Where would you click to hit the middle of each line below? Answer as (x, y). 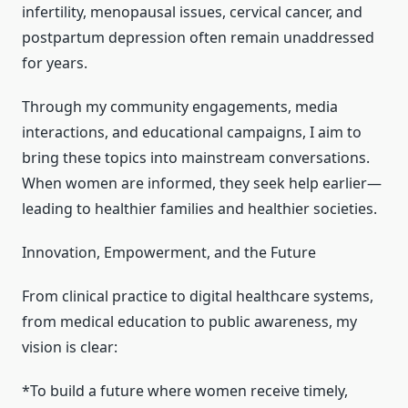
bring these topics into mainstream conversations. (196, 158)
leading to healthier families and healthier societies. (199, 209)
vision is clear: (70, 347)
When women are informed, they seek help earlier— (202, 184)
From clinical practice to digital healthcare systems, (198, 296)
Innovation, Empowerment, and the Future (169, 253)
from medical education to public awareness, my (189, 322)
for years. (55, 63)
